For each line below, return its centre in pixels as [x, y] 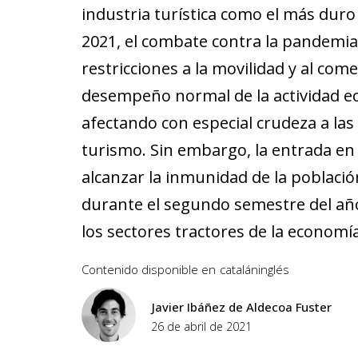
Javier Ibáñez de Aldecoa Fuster [242, 307]
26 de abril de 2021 [201, 326]
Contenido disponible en [149, 269]
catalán [239, 269]
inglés [274, 269]
